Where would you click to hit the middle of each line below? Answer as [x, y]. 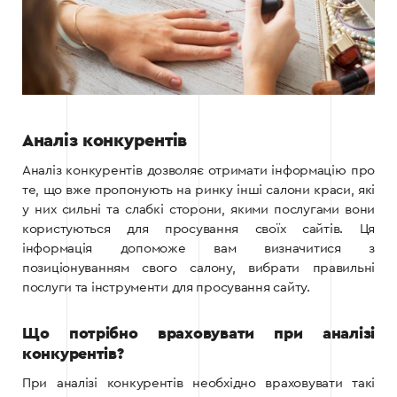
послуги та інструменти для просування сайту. [166, 288]
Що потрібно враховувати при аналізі [198, 335]
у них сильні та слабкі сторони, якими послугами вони [198, 210]
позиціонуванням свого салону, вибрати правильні [198, 269]
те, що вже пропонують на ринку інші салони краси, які [198, 191]
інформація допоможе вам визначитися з [198, 249]
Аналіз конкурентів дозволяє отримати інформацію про [198, 171]
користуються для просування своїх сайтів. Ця [198, 230]
